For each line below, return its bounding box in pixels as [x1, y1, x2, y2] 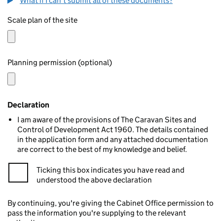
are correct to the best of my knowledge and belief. [17, 145, 187, 154]
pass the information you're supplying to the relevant [7, 208, 186, 218]
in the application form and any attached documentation [17, 135, 208, 144]
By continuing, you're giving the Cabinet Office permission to [7, 198, 214, 208]
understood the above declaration [37, 175, 152, 184]
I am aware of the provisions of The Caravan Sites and [17, 115, 196, 124]
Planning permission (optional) [78, 58, 112, 67]
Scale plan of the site [7, 15, 77, 25]
